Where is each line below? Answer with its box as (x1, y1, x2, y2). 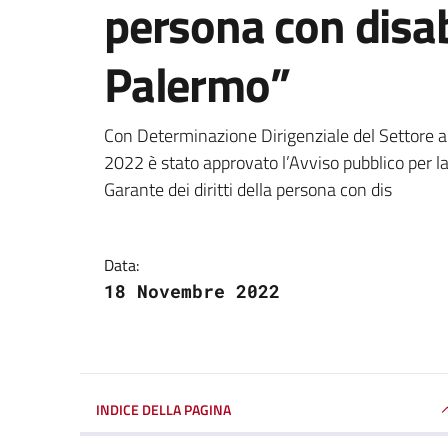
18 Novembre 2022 (104, 278, 280, 303)
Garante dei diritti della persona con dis (104, 175, 392, 203)
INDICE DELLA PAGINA (96, 398, 231, 420)
